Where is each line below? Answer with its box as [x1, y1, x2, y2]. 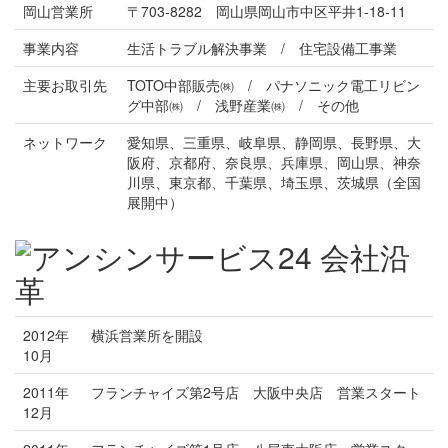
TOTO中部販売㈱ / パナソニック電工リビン [127, 74, 420, 95]
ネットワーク [23, 131, 107, 152]
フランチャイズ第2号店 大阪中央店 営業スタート [91, 381, 421, 402]
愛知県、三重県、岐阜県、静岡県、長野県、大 [127, 131, 421, 152]
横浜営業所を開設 [91, 324, 203, 345]
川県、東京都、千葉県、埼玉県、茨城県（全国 [127, 171, 421, 192]
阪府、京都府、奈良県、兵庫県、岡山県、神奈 [127, 151, 421, 172]
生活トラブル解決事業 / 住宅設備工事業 [127, 37, 397, 58]
